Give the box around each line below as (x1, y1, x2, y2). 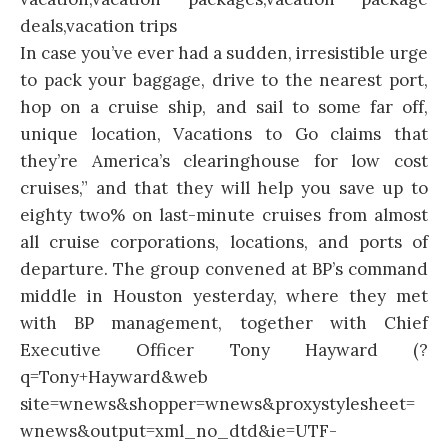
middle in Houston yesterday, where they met (20, 285, 428, 308)
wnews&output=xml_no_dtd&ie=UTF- (20, 420, 337, 443)
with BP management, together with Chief (20, 312, 428, 335)
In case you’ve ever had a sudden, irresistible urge (20, 42, 428, 65)
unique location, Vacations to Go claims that (20, 123, 428, 146)
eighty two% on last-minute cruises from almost (20, 204, 428, 227)
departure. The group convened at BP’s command (20, 258, 428, 281)
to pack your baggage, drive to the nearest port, (20, 69, 428, 92)
